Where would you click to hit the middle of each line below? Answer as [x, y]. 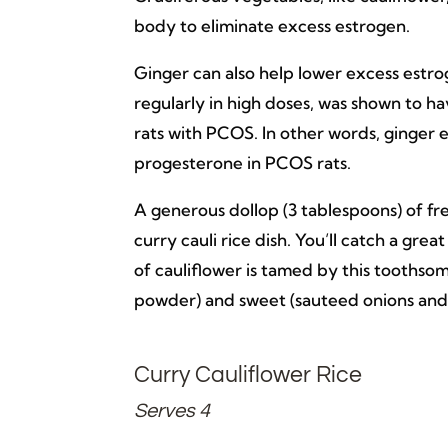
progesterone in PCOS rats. [243, 162]
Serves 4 [172, 410]
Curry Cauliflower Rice [248, 374]
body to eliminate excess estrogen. [272, 25]
